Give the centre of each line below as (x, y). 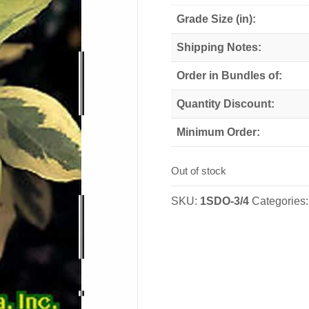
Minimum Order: (219, 132)
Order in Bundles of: (230, 75)
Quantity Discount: (226, 103)
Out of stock (199, 171)
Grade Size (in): (217, 19)
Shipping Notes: (219, 47)
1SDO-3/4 (225, 201)
